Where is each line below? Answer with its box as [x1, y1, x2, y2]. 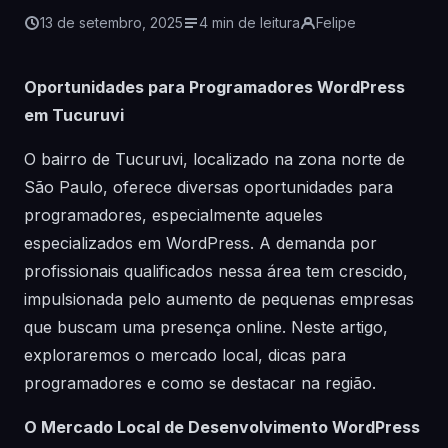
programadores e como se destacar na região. [24, 373, 376, 393]
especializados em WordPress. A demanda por [24, 233, 377, 253]
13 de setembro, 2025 [40, 14, 183, 31]
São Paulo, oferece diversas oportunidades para [24, 177, 393, 197]
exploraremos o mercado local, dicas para [24, 345, 346, 365]
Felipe [316, 14, 356, 31]
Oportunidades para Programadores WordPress [24, 77, 405, 97]
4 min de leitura [199, 14, 300, 31]
